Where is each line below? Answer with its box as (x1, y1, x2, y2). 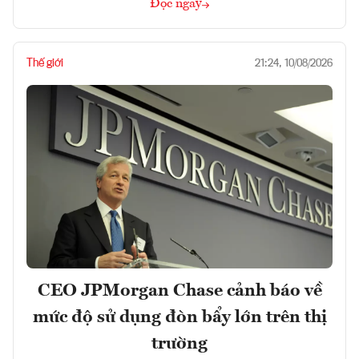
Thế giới (26, 58, 63, 70)
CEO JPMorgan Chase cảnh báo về (37, 282, 322, 301)
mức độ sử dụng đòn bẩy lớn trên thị (32, 309, 327, 327)
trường (151, 335, 208, 353)
